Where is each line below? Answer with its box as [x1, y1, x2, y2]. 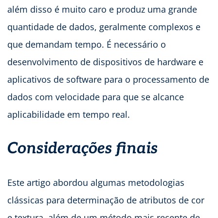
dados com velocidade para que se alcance [7, 91, 184, 103]
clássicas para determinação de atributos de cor [7, 194, 204, 206]
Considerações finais [7, 139, 158, 158]
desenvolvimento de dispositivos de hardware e [7, 55, 203, 68]
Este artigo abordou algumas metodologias [7, 176, 184, 188]
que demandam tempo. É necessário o [7, 38, 166, 50]
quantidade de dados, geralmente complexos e [7, 20, 200, 33]
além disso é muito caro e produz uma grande [7, 3, 197, 15]
